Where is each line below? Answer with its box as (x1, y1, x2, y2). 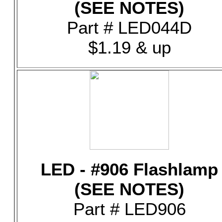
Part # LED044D (67, 18, 192, 37)
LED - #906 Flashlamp (41, 160, 218, 179)
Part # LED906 (73, 199, 186, 219)
